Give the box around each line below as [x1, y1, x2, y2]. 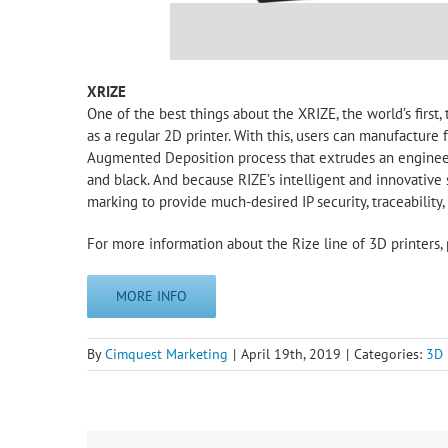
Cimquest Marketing [105, 345, 228, 363]
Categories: [354, 345, 426, 363]
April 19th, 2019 [241, 345, 341, 363]
